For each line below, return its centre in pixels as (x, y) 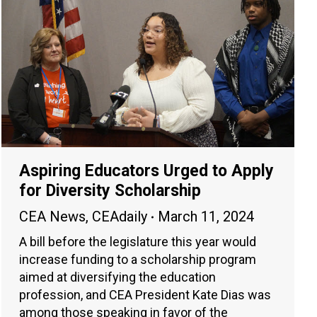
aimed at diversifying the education (117, 277)
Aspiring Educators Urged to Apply (146, 171)
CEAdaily (120, 217)
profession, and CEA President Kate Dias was (145, 295)
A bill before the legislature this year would (138, 242)
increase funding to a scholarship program (138, 260)
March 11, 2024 (206, 217)
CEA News (52, 217)
